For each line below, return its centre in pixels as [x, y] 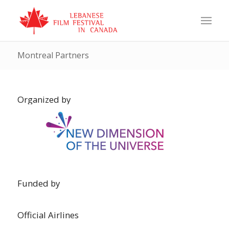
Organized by [44, 99]
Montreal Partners [53, 55]
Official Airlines [48, 215]
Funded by [38, 183]
